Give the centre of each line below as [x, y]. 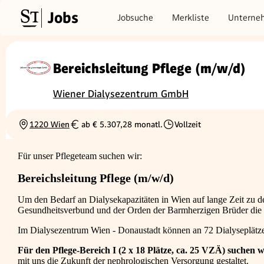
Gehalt [81, 129]
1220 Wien [49, 125]
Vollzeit [188, 125]
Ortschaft [34, 129]
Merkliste [191, 17]
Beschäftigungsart [195, 129]
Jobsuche [135, 17]
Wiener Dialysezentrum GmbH [121, 94]
